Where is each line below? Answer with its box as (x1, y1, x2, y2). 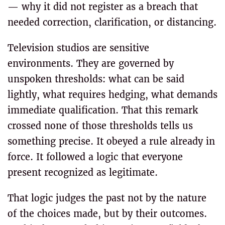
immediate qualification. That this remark (8, 104, 198, 116)
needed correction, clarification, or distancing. (8, 17, 216, 28)
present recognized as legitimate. (8, 167, 158, 178)
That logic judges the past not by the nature (8, 192, 206, 204)
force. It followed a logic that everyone (8, 151, 183, 163)
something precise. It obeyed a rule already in (8, 136, 215, 147)
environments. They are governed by (8, 58, 174, 69)
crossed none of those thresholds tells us (8, 120, 193, 132)
